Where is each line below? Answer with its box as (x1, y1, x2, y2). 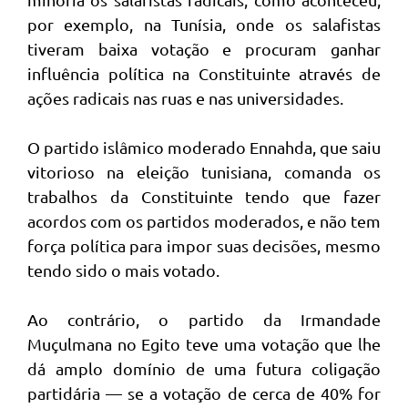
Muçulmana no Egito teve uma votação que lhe (27, 334, 381, 353)
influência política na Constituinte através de (27, 64, 381, 83)
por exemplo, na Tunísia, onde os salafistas (27, 15, 381, 34)
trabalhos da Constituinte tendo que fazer (27, 187, 381, 206)
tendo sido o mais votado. (27, 260, 219, 280)
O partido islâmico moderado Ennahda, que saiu (27, 138, 381, 157)
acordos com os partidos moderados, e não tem (27, 211, 381, 230)
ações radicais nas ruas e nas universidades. (27, 88, 343, 107)
